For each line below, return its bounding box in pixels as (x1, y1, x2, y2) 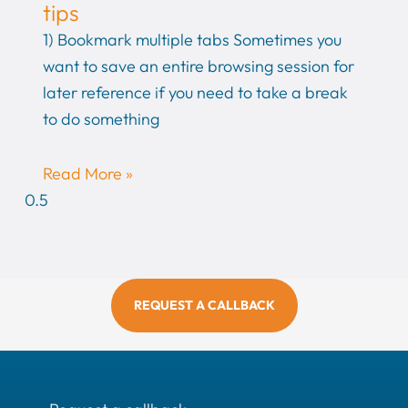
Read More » (42, 163, 133, 185)
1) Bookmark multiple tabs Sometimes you (42, 28, 342, 50)
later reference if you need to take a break (42, 81, 348, 103)
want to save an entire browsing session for (42, 55, 354, 76)
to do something (42, 107, 159, 129)
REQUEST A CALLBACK (133, 296, 275, 313)
